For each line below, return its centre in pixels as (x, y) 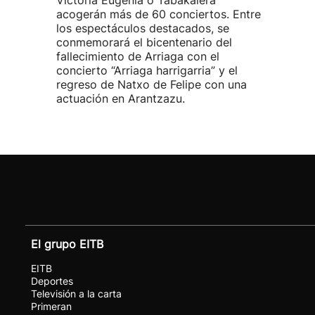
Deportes (52, 281)
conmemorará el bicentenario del (144, 42)
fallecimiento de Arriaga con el (138, 56)
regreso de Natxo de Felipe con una (152, 84)
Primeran (51, 306)
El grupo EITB (67, 244)
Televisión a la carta (76, 294)
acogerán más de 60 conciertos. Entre (159, 14)
